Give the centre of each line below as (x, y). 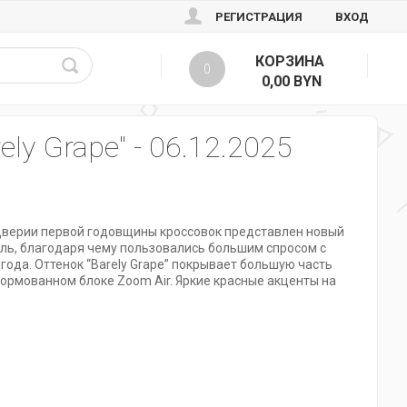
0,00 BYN (292, 81)
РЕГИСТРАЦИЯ (259, 17)
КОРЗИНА (289, 61)
